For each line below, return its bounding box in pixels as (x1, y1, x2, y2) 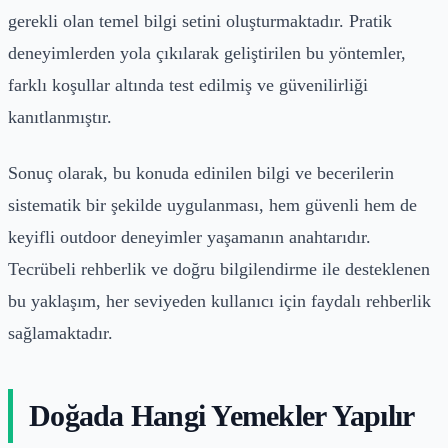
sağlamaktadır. (8, 322, 113, 343)
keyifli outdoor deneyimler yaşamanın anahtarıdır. (8, 226, 371, 247)
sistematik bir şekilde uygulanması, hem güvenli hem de (8, 194, 417, 215)
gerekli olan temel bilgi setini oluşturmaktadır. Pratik (8, 10, 392, 31)
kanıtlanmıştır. (8, 106, 112, 127)
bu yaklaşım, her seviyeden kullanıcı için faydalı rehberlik (8, 290, 431, 311)
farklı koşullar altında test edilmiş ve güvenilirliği (8, 74, 368, 95)
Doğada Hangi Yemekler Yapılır (29, 398, 415, 432)
